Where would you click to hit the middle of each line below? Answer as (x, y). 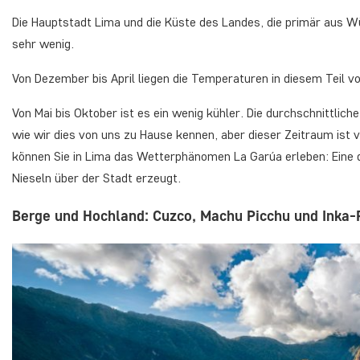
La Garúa (258, 156)
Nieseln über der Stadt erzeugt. (96, 178)
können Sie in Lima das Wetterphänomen (123, 156)
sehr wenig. (43, 43)
